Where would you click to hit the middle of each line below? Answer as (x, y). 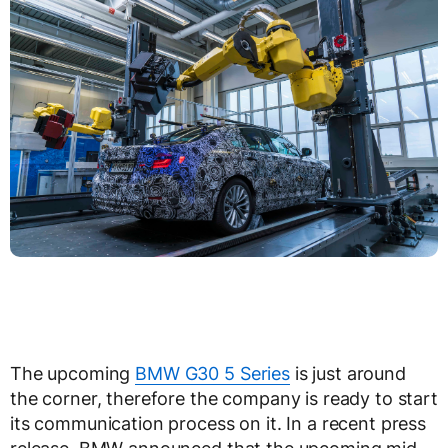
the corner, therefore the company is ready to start (224, 399)
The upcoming (73, 374)
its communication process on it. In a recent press (218, 424)
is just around (347, 374)
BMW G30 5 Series (212, 374)
